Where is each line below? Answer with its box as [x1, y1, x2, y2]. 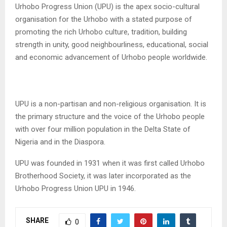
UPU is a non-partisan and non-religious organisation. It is [15, 99, 206, 108]
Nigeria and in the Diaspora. [15, 137, 105, 146]
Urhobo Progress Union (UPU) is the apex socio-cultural [15, 2, 200, 11]
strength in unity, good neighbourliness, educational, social [15, 40, 208, 49]
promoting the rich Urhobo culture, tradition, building [15, 27, 187, 36]
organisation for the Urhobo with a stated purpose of [15, 14, 192, 24]
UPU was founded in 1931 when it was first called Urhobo [15, 158, 205, 168]
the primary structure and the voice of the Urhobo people [15, 111, 205, 121]
